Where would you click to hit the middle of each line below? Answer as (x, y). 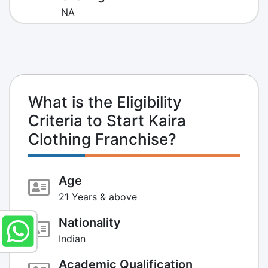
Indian (72, 238)
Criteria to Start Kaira (107, 120)
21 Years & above (98, 197)
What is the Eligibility (105, 102)
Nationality (90, 222)
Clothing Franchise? (102, 139)
